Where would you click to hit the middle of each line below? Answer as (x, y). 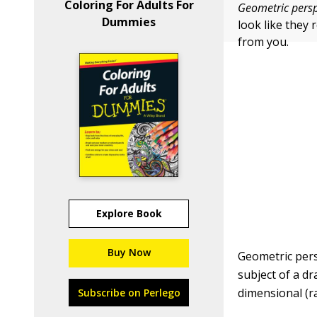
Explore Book (129, 213)
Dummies (129, 22)
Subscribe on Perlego (129, 293)
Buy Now (129, 252)
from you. (264, 42)
